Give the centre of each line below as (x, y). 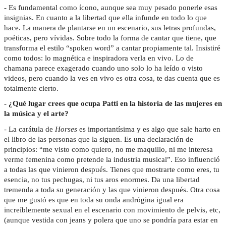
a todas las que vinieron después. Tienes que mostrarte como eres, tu (112, 170)
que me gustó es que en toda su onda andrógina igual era (94, 200)
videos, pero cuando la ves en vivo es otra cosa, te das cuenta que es (112, 78)
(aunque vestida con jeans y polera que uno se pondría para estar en (111, 220)
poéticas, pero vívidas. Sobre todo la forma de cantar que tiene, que (110, 38)
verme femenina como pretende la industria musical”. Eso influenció (112, 160)
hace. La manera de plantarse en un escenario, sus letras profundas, (110, 27)
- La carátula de (30, 129)
